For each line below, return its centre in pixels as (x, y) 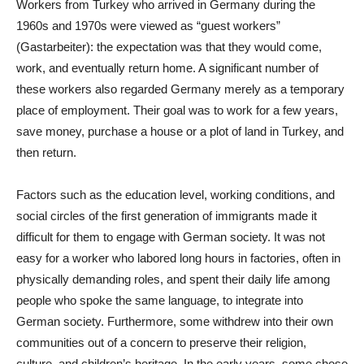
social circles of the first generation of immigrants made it (167, 215)
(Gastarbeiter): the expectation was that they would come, (169, 46)
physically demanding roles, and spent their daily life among (173, 279)
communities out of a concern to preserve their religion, (161, 342)
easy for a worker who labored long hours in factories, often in (178, 258)
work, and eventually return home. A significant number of (167, 67)
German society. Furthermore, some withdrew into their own (175, 321)
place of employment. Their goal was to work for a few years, (177, 110)
